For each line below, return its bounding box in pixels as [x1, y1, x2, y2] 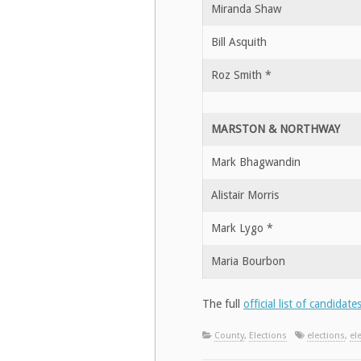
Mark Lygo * [211, 221, 273, 234]
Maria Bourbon [211, 254, 285, 268]
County [214, 330, 244, 341]
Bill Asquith [211, 35, 267, 48]
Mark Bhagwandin [211, 155, 301, 168]
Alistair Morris [211, 188, 279, 201]
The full [202, 297, 243, 310]
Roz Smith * [211, 68, 272, 81]
